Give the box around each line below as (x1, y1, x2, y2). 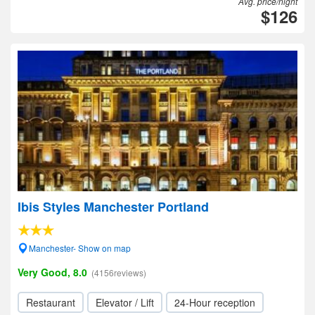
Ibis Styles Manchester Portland (18, 198, 209, 216)
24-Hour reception (174, 295, 255, 309)
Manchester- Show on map (29, 242, 131, 254)
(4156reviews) (91, 266, 146, 278)
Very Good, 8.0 (18, 265, 87, 279)
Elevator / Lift (96, 295, 154, 309)
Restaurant (26, 295, 75, 309)
